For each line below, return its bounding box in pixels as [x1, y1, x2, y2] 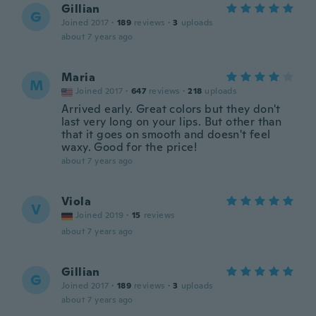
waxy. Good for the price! [61, 140, 197, 154]
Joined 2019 [75, 209, 124, 221]
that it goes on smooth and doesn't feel [61, 127, 271, 142]
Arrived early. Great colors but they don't [61, 102, 281, 116]
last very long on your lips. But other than [61, 114, 282, 129]
